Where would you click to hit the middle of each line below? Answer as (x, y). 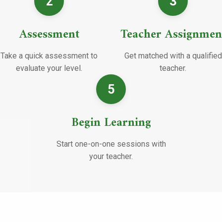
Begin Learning (111, 123)
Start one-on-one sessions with (111, 144)
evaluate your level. (49, 68)
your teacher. (111, 156)
